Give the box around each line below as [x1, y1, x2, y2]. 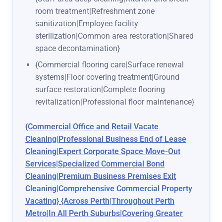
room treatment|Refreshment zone [35, 6, 155, 16]
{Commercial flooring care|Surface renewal [35, 60, 184, 70]
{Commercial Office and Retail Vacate [25, 122, 159, 132]
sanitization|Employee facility [35, 19, 138, 29]
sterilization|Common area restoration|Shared [35, 31, 194, 41]
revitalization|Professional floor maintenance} [35, 97, 194, 107]
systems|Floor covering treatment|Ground [35, 72, 179, 82]
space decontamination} [35, 44, 120, 54]
